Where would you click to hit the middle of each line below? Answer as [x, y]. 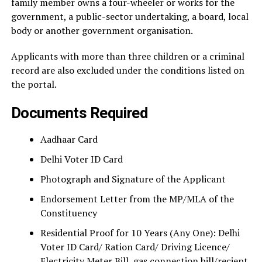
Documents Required [79, 113]
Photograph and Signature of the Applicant [133, 179]
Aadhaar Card [69, 139]
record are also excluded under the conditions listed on [127, 70]
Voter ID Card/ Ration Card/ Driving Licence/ [135, 247]
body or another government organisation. [102, 31]
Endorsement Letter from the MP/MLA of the [137, 199]
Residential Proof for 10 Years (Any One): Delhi [140, 233]
